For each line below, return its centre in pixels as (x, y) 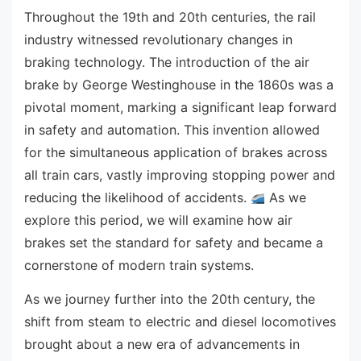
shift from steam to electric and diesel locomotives (180, 322)
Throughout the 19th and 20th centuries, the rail (170, 17)
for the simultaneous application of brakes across (176, 153)
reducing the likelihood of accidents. (137, 198)
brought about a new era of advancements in (162, 344)
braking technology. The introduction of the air (167, 62)
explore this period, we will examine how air (158, 220)
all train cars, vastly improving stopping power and (180, 175)
